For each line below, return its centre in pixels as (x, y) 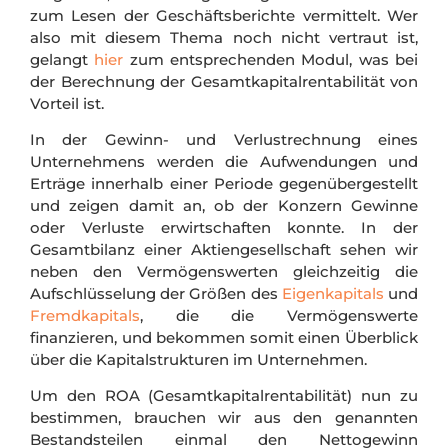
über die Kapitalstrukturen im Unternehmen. (198, 359)
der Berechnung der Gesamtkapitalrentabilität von (224, 81)
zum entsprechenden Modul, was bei (271, 59)
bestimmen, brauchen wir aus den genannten (224, 418)
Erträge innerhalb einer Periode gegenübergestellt (224, 183)
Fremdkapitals (85, 315)
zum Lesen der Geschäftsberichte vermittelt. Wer (224, 15)
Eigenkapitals (335, 293)
